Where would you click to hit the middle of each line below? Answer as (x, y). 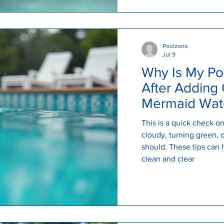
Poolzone (175, 46)
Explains (167, 119)
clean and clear (168, 159)
